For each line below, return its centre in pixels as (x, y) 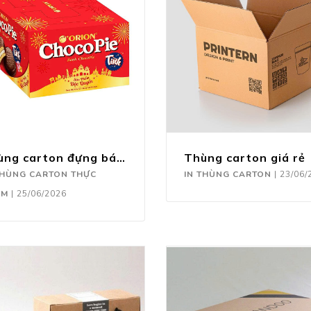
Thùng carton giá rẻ (244, 157)
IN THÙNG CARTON (227, 174)
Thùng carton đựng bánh (121, 157)
